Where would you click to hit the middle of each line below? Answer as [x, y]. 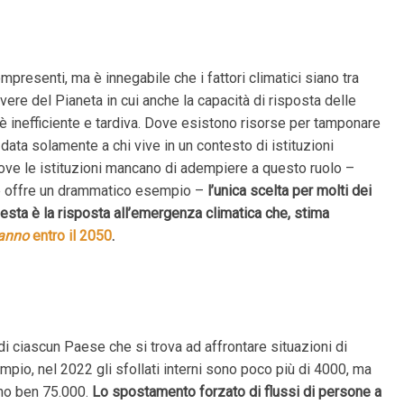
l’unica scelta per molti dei [290, 191]
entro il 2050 [71, 236]
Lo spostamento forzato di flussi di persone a [237, 392]
